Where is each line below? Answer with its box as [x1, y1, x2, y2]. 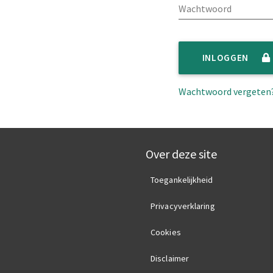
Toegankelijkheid [151, 174, 213, 186]
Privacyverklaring [151, 200, 215, 212]
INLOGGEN [202, 52, 251, 64]
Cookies [151, 227, 181, 238]
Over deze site [146, 146, 217, 162]
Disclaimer [151, 253, 189, 264]
